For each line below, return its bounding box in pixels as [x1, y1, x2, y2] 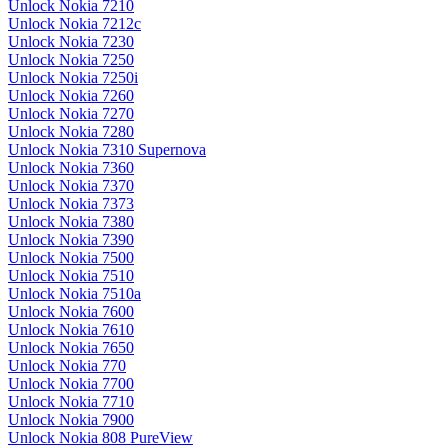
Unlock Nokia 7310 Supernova [8, 141, 206, 159]
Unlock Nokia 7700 [8, 375, 134, 393]
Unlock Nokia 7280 [8, 123, 134, 141]
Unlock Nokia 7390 [8, 231, 134, 249]
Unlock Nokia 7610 [8, 321, 134, 339]
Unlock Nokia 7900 [8, 411, 134, 429]
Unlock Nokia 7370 [8, 177, 134, 195]
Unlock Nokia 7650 [8, 339, 134, 357]
